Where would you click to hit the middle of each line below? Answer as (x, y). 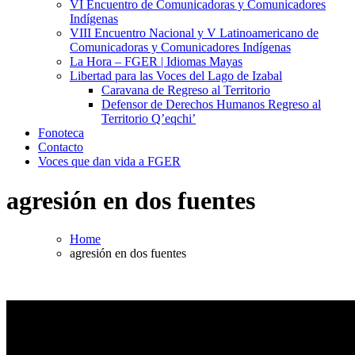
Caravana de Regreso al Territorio (186, 90)
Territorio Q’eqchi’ (149, 119)
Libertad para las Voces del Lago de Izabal (176, 76)
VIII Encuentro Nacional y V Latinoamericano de (194, 33)
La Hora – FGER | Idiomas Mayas (156, 62)
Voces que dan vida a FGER (109, 162)
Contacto (61, 147)
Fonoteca (61, 133)
